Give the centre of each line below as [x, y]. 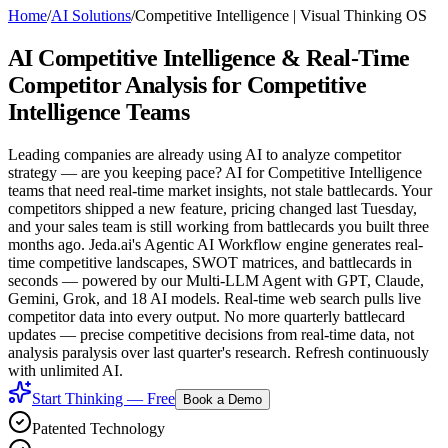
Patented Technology [98, 429]
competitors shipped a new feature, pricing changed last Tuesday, [212, 209]
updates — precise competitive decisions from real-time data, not [211, 335]
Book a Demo [222, 400]
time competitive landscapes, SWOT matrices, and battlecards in [210, 263]
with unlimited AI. [65, 371]
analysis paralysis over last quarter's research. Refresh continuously [218, 353]
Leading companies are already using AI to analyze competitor [204, 155]
